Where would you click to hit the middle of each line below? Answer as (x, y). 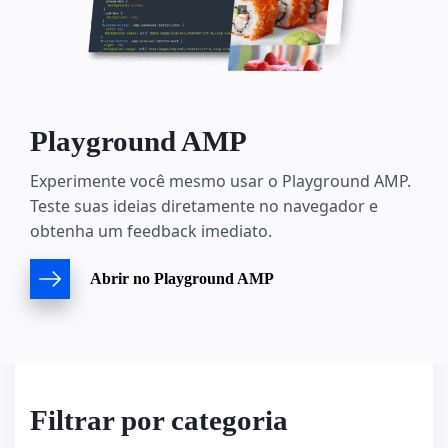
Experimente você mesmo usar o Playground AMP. (220, 181)
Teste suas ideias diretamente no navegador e (204, 206)
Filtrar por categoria (159, 420)
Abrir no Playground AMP (182, 279)
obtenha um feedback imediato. (151, 231)
